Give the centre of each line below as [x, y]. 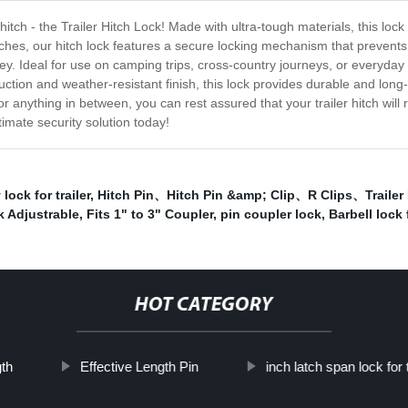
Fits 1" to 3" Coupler [150, 214]
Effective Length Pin [139, 367]
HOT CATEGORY [204, 306]
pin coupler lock [271, 214]
